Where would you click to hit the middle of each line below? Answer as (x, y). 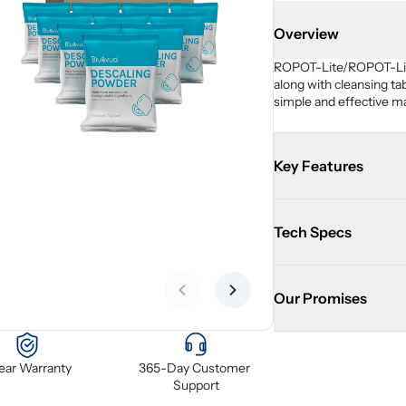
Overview (306, 34)
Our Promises (320, 298)
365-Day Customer (195, 368)
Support (196, 385)
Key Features (318, 166)
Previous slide (227, 300)
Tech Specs (312, 232)
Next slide (265, 300)
